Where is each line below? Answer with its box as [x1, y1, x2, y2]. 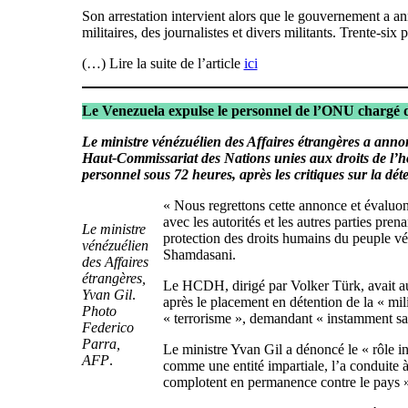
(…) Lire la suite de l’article [81, 56, 244, 72]
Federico [81, 320, 134, 336]
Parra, [81, 336, 120, 352]
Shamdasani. [162, 247, 236, 263]
